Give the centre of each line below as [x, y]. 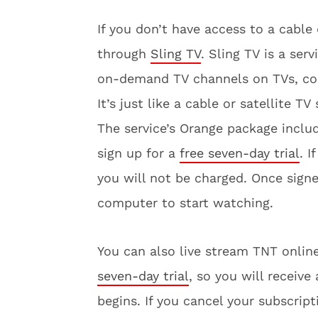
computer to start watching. [185, 203]
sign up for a [138, 153]
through [124, 54]
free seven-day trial [240, 153]
